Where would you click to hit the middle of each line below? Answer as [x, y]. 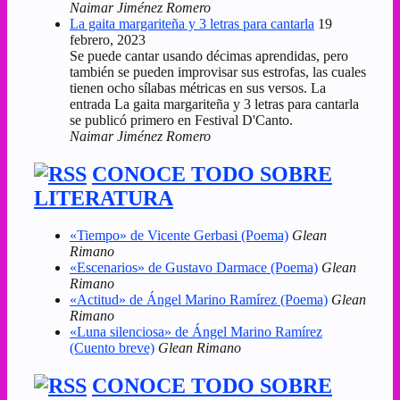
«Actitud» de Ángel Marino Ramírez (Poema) [199, 300]
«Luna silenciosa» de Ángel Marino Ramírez [196, 332]
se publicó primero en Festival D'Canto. [181, 120]
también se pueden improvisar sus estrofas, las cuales [218, 71]
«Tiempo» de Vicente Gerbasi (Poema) [179, 236]
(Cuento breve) [112, 348]
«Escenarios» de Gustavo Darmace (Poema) [194, 268]
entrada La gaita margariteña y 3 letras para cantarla [214, 104]
